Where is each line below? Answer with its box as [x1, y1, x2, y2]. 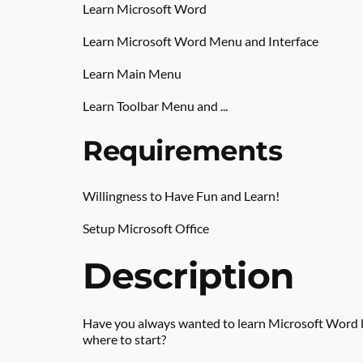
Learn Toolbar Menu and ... [83, 98, 228, 113]
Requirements [83, 134, 282, 168]
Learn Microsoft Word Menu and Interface [83, 33, 318, 49]
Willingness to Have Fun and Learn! [83, 188, 280, 203]
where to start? [83, 331, 166, 347]
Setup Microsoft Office [83, 220, 209, 236]
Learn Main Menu [83, 66, 181, 81]
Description [83, 254, 294, 297]
